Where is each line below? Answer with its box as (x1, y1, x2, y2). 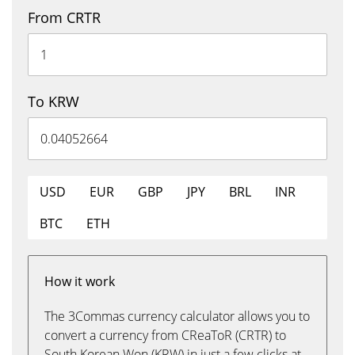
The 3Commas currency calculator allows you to (44, 307, 310, 325)
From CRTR (28, 8, 101, 27)
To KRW (28, 92, 79, 111)
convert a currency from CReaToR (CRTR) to (44, 326, 286, 344)
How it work (44, 273, 115, 290)
